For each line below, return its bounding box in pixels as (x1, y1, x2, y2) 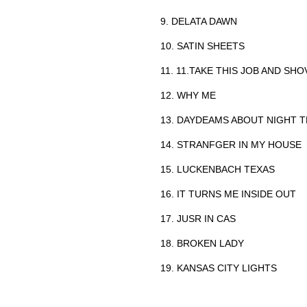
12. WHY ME (160, 89, 216, 101)
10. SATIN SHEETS (160, 40, 245, 51)
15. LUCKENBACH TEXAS (160, 163, 275, 175)
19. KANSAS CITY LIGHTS (160, 262, 277, 273)
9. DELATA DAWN (160, 15, 237, 27)
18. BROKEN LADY (160, 237, 244, 249)
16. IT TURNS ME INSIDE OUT (160, 188, 296, 199)
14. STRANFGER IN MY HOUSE (160, 138, 302, 150)
